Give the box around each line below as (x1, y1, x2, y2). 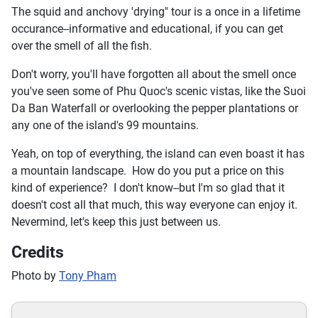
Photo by (11, 268, 59, 283)
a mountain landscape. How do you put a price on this (11, 163, 284, 177)
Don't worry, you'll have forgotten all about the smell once (11, 67, 296, 81)
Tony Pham (59, 268, 116, 283)
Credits (11, 241, 64, 262)
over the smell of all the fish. (11, 38, 152, 53)
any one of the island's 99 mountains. (11, 118, 199, 132)
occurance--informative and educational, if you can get (11, 21, 283, 35)
